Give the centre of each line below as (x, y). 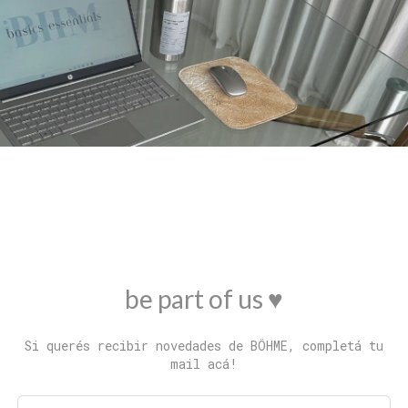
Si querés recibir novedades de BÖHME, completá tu (204, 346)
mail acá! (204, 364)
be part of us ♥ (204, 299)
